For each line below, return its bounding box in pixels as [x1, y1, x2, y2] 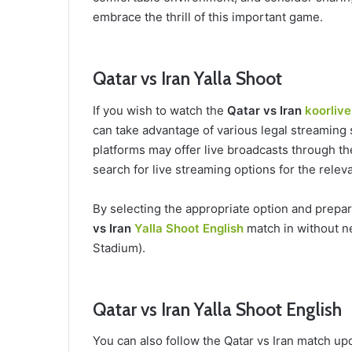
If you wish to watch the [93, 102, 227, 118]
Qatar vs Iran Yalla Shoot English [93, 298, 342, 321]
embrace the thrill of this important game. [93, 9, 323, 24]
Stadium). [93, 240, 145, 255]
